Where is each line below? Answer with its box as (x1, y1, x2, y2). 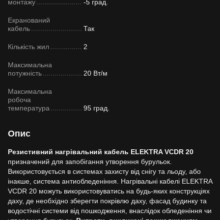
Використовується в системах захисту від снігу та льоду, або (8, 167, 201, 175)
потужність (8, 69, 42, 77)
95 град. (83, 104, 110, 112)
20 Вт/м (83, 69, 108, 77)
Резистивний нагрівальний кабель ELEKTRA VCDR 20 (8, 147, 193, 156)
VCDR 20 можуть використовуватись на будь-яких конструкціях (8, 187, 210, 195)
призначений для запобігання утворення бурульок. (8, 157, 172, 165)
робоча (8, 95, 31, 104)
